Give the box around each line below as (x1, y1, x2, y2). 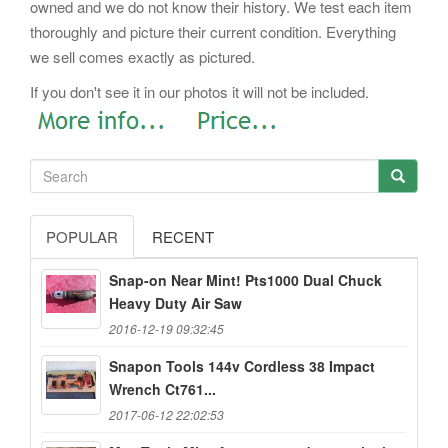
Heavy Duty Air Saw (109, 293, 242, 314)
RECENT (152, 226, 214, 248)
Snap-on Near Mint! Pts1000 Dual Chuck (109, 270, 382, 291)
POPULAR (46, 226, 118, 248)
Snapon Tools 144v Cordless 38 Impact (109, 356, 375, 377)
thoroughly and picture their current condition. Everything (30, 20, 396, 42)
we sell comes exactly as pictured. (30, 45, 255, 67)
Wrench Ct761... (109, 379, 216, 400)
